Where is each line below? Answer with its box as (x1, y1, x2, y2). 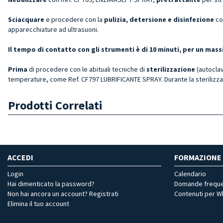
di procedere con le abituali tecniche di (27, 64, 146, 74)
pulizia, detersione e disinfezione (104, 14, 216, 24)
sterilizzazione (146, 64, 195, 74)
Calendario (174, 169, 206, 178)
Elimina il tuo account (7, 199, 69, 208)
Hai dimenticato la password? (7, 179, 95, 188)
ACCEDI (7, 152, 33, 162)
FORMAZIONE (174, 152, 222, 162)
